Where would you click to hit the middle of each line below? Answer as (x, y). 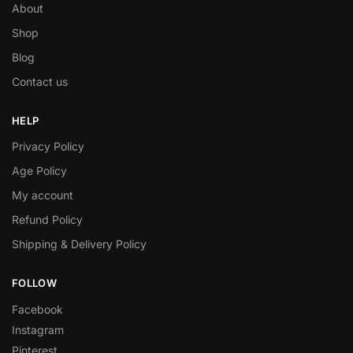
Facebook (37, 309)
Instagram (38, 329)
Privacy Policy (48, 147)
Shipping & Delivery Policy (79, 244)
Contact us (40, 81)
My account (43, 195)
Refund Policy (47, 220)
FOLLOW (34, 283)
